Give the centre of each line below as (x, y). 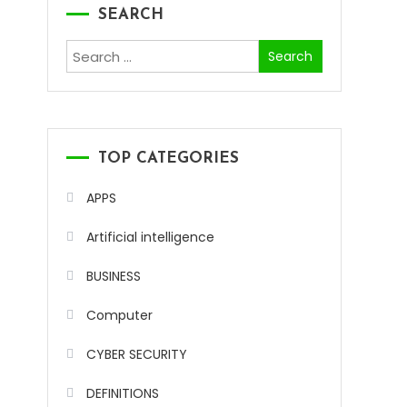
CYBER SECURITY (137, 355)
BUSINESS (114, 277)
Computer (119, 316)
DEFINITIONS (123, 394)
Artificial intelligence (150, 238)
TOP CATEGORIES (169, 159)
